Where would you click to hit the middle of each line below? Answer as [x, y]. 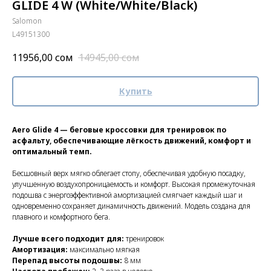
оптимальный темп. [52, 152]
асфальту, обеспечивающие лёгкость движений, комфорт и [132, 141]
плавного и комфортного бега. [61, 217]
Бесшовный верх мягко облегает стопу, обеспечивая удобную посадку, [129, 174]
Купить [135, 91]
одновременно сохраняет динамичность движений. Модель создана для [131, 206]
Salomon [27, 21]
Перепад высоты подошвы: [67, 261]
